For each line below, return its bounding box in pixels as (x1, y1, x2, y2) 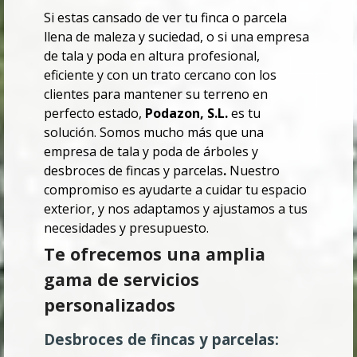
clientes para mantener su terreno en (44, 85, 268, 104)
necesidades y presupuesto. (44, 219, 209, 237)
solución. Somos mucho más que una (44, 124, 264, 142)
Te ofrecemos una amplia (44, 242, 265, 266)
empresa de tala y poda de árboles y (44, 143, 258, 161)
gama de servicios (44, 268, 199, 292)
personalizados (44, 293, 175, 317)
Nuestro (226, 162, 280, 180)
